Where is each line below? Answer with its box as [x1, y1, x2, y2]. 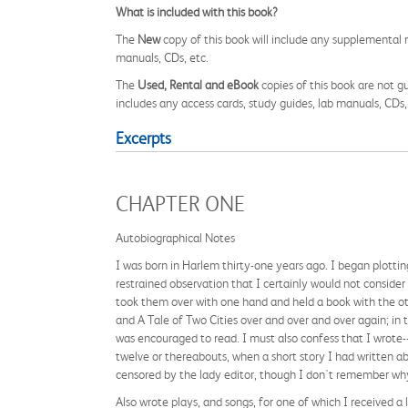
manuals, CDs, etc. [116, 50, 209, 65]
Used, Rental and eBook [138, 77, 259, 92]
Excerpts [116, 129, 171, 148]
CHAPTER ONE [116, 191, 245, 217]
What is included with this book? [116, 5, 278, 19]
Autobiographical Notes [116, 230, 235, 245]
